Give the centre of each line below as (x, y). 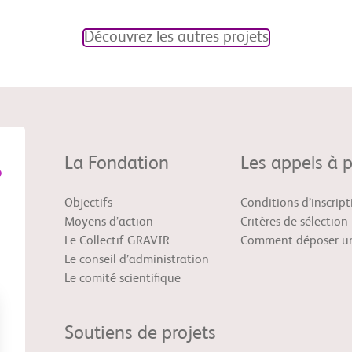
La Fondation (117, 164)
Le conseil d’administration (137, 260)
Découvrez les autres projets (176, 38)
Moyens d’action (109, 222)
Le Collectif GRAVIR (117, 241)
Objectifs (88, 203)
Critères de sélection (294, 222)
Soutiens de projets (140, 334)
